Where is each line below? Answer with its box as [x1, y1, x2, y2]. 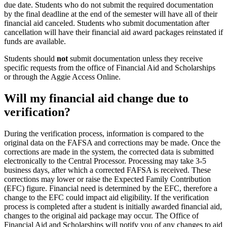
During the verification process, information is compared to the [4, 129, 204, 138]
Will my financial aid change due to [4, 92, 188, 105]
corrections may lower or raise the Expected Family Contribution [4, 175, 211, 184]
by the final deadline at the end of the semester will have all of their [4, 10, 217, 19]
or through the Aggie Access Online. [4, 72, 121, 82]
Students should [4, 54, 55, 63]
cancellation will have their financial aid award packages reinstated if [4, 28, 223, 37]
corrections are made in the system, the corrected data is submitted [4, 147, 214, 157]
